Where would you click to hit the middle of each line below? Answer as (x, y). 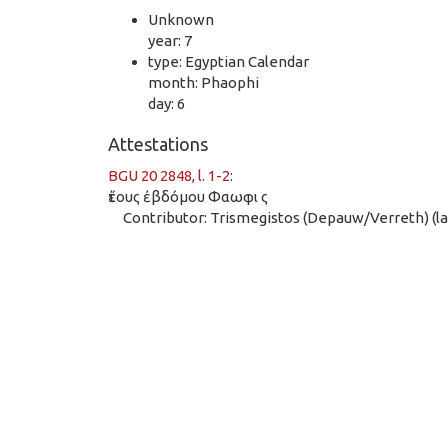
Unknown (181, 19)
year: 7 (170, 40)
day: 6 (166, 103)
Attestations (158, 144)
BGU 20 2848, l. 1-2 (169, 175)
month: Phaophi (203, 82)
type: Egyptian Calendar (228, 61)
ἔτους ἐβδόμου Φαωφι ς (188, 196)
